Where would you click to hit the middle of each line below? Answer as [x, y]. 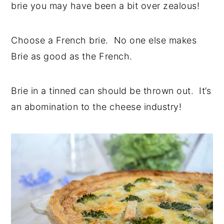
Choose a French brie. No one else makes [104, 40]
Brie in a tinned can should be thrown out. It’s [111, 90]
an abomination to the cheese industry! [96, 106]
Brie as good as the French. [73, 56]
